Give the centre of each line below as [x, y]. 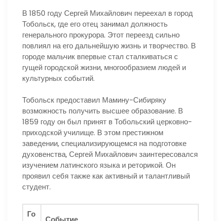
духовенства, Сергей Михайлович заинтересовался [110, 154]
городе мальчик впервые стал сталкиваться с [100, 56]
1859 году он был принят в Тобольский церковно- [107, 122]
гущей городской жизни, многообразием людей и [104, 67]
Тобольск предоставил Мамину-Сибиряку [94, 100]
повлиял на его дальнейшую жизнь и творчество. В [109, 45]
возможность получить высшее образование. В [103, 111]
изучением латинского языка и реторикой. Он [99, 165]
